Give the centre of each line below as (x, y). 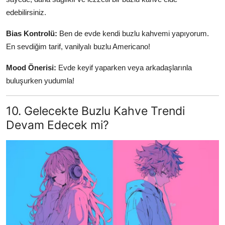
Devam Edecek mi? (58, 125)
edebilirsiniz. (26, 13)
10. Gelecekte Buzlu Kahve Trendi (95, 111)
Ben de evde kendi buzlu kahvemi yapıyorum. (133, 34)
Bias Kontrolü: (32, 34)
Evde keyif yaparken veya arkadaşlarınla (124, 68)
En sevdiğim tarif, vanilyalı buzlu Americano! (78, 47)
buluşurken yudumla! (40, 81)
